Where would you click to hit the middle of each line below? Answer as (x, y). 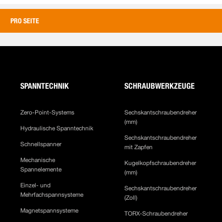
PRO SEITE (25, 21)
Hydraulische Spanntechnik (57, 128)
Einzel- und (36, 185)
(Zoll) (133, 198)
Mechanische (38, 160)
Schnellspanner (41, 144)
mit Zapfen (140, 147)
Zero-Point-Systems (48, 112)
